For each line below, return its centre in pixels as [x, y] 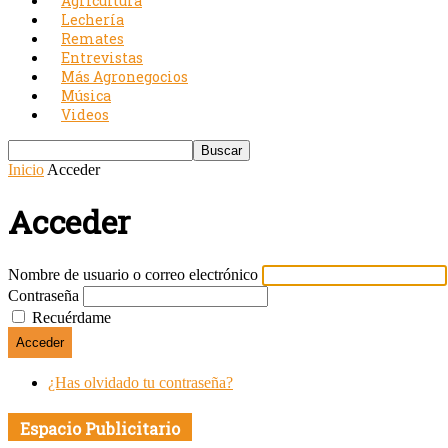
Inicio [26, 169]
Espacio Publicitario [100, 429]
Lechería [92, 19]
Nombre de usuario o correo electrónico [133, 274]
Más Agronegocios [124, 76]
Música [86, 95]
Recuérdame [71, 317]
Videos [85, 114]
